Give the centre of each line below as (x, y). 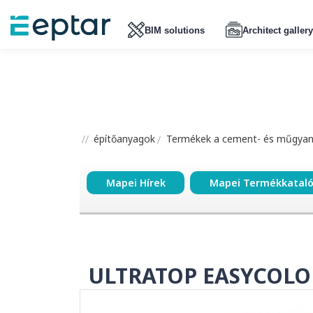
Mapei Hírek (136, 183)
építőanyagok (123, 139)
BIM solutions (174, 30)
